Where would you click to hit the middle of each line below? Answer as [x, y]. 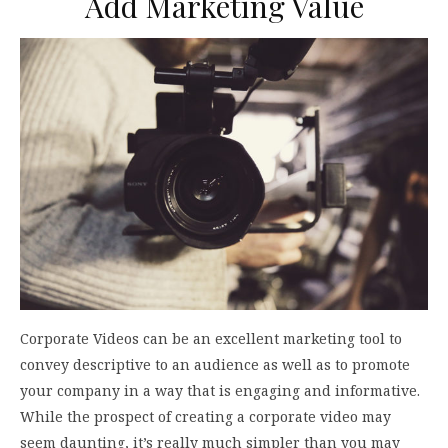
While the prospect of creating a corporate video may [205, 416]
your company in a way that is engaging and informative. [220, 390]
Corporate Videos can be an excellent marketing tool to [211, 338]
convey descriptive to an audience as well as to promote [215, 364]
